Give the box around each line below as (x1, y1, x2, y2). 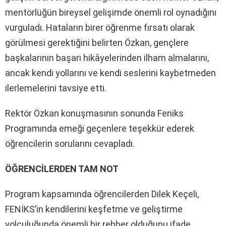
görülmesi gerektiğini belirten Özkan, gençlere (5, 37, 189, 48)
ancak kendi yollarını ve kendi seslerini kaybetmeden (5, 67, 216, 78)
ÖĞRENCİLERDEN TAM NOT (5, 163, 119, 174)
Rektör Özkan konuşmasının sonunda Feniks (5, 107, 184, 119)
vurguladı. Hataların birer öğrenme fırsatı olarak (5, 22, 195, 33)
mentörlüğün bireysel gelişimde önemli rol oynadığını (5, 7, 216, 18)
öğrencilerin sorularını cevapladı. (5, 138, 135, 149)
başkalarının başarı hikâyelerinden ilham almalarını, (5, 52, 209, 63)
